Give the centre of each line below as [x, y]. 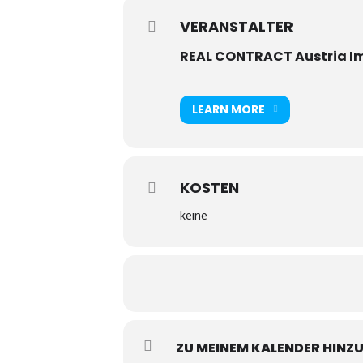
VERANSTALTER [237, 26]
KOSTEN [209, 187]
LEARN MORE [228, 110]
